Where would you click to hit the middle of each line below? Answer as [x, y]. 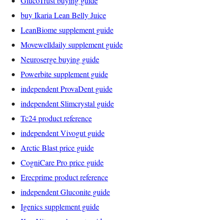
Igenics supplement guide [60, 206]
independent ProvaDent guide [67, 88]
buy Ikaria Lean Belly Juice [63, 15]
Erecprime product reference [64, 177]
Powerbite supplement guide [64, 74]
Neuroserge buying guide [60, 59]
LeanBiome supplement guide [67, 29]
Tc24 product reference [56, 118]
